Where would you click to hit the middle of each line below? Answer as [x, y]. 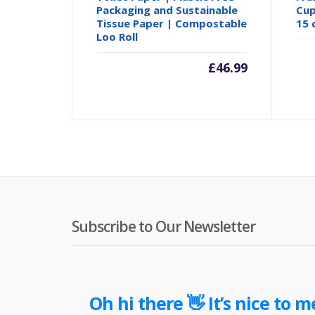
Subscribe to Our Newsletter [163, 226]
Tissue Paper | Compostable [172, 23]
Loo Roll [117, 36]
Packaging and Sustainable [167, 9]
